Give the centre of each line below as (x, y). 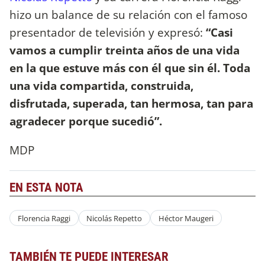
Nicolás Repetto (114, 218)
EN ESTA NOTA (46, 188)
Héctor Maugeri (186, 218)
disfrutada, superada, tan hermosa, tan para (131, 103)
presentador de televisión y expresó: (108, 32)
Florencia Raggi (44, 218)
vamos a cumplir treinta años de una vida (125, 50)
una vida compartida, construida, (101, 85)
